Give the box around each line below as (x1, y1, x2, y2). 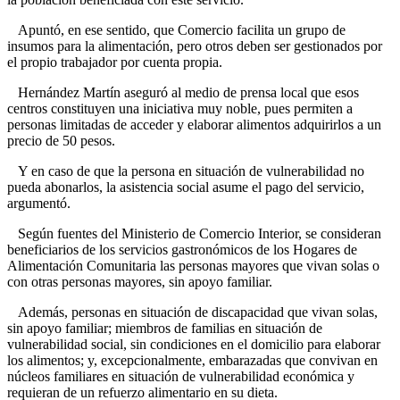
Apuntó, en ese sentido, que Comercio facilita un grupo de (7, 22, 346, 38)
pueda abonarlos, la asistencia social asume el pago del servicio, (7, 179, 364, 196)
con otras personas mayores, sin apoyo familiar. (7, 274, 272, 290)
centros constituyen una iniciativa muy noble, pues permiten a (7, 101, 353, 117)
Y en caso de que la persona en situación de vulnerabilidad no (7, 163, 364, 179)
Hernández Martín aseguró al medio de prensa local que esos (7, 85, 359, 101)
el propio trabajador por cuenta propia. (7, 54, 222, 71)
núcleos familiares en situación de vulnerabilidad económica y (7, 369, 354, 385)
